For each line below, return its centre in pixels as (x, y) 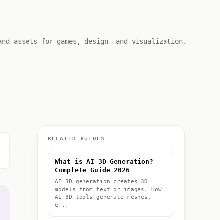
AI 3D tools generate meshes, (103, 197)
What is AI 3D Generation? (104, 161)
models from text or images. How (108, 189)
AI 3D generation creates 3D (101, 181)
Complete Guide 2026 (92, 170)
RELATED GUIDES (76, 139)
